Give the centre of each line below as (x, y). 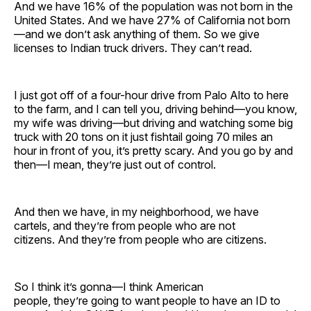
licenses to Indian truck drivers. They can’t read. (134, 48)
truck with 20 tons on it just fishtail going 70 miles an (143, 136)
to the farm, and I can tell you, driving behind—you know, (155, 109)
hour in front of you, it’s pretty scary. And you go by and (153, 150)
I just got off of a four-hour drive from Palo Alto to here (151, 95)
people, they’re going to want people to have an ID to (147, 300)
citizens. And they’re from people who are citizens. (143, 239)
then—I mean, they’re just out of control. (116, 164)
